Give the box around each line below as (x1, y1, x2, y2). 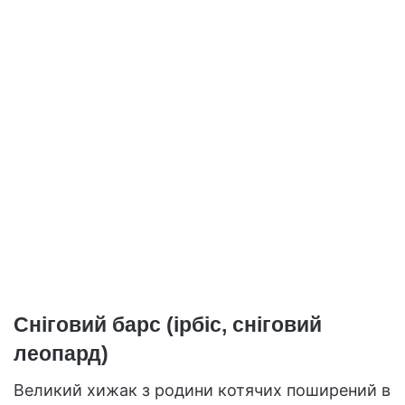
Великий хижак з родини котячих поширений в (14, 381, 391, 400)
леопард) (14, 341, 108, 365)
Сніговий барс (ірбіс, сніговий (14, 312, 322, 336)
